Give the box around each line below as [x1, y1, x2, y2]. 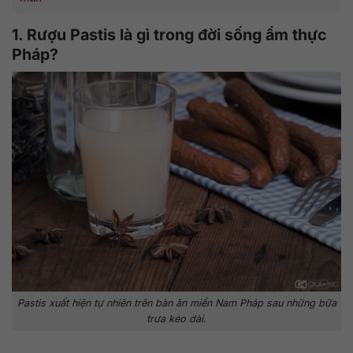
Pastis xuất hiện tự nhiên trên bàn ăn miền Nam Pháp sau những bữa [17, 297, 336, 310]
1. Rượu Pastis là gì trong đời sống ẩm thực [12, 24, 327, 44]
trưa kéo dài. [147, 313, 206, 325]
